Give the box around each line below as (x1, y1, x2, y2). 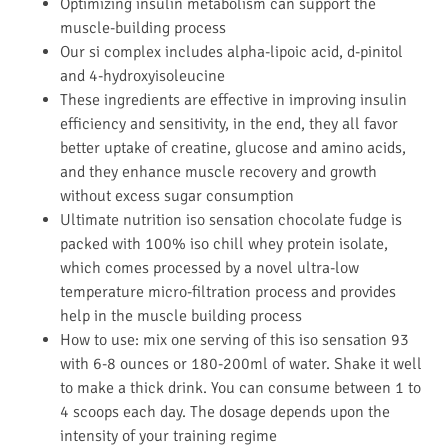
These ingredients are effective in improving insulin (60, 89, 407, 110)
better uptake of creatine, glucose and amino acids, (60, 137, 406, 158)
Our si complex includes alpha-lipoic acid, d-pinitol (60, 41, 403, 62)
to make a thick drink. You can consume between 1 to (60, 377, 421, 398)
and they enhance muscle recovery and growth (60, 161, 377, 182)
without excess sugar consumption (60, 185, 294, 206)
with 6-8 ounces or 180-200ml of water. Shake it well (60, 353, 422, 374)
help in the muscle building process (60, 305, 302, 326)
